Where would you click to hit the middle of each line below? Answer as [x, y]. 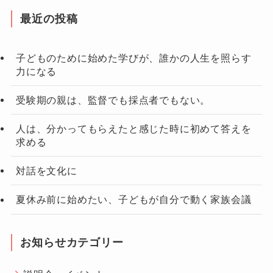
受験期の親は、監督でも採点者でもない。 [113, 100]
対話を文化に [46, 171]
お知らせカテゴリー [72, 242]
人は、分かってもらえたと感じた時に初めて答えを [133, 129]
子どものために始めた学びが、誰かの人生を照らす [133, 58]
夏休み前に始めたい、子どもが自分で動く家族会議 [133, 200]
